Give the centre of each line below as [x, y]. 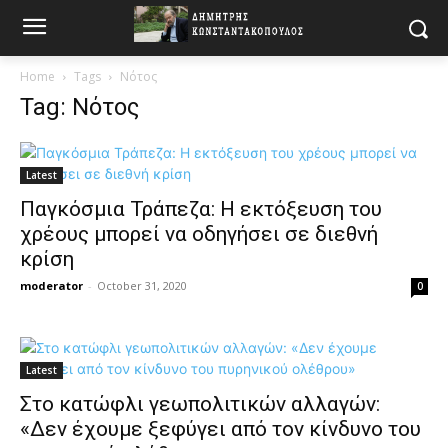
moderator [51, 285]
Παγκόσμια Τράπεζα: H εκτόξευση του [201, 209]
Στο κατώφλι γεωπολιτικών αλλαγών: [200, 404]
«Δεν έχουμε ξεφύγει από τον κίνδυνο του [220, 429]
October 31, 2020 [142, 285]
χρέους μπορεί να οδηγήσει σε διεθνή [199, 234]
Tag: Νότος [79, 107]
